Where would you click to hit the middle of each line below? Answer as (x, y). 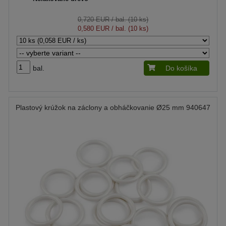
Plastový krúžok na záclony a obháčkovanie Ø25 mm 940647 (113, 107)
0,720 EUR (94, 19)
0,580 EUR (94, 28)
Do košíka (181, 68)
